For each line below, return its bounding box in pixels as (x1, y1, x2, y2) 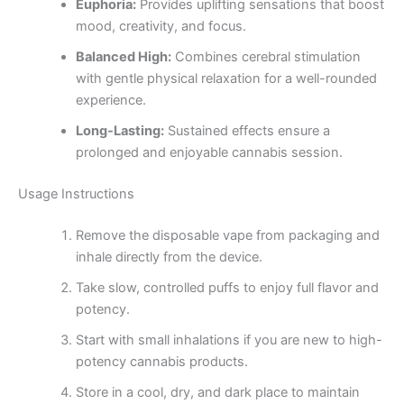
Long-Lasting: (75, 122, 164, 139)
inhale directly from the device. (75, 248, 262, 265)
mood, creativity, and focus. (75, 17, 246, 34)
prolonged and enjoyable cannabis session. (75, 143, 343, 161)
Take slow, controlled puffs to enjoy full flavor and (75, 279, 379, 296)
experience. (75, 91, 146, 108)
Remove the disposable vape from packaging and (75, 226, 380, 243)
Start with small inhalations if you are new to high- (75, 331, 382, 348)
